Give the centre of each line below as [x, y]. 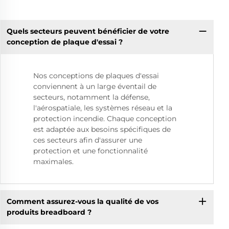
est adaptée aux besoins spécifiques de [102, 129]
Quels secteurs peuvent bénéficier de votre [88, 31]
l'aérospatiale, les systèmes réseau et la [103, 108]
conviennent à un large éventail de [95, 86]
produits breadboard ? [49, 212]
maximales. [53, 161]
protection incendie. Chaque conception [105, 118]
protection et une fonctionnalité [90, 151]
